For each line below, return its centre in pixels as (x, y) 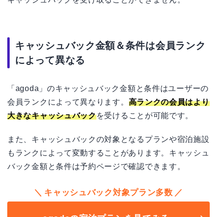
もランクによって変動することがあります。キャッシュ (108, 153)
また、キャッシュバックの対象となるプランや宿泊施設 (108, 139)
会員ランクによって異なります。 (68, 102)
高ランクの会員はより (169, 102)
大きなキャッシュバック (52, 116)
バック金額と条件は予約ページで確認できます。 (96, 167)
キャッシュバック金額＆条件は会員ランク (110, 46)
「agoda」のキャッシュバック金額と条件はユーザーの (108, 89)
